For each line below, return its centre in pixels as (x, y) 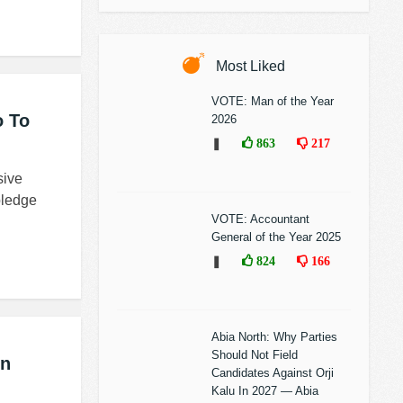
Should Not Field (255, 355)
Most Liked (249, 66)
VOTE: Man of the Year (273, 101)
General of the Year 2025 (276, 237)
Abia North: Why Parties (274, 337)
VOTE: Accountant (260, 219)
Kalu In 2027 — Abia (265, 391)
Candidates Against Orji (273, 373)
